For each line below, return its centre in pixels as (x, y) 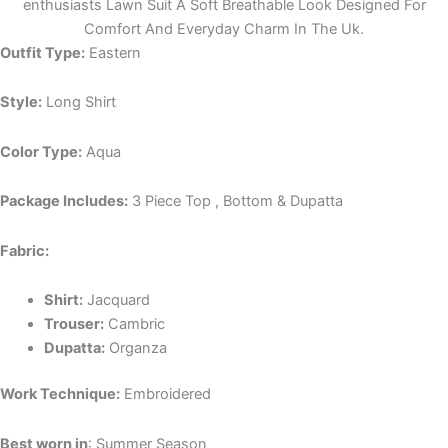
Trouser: (73, 324)
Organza (137, 348)
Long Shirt (79, 102)
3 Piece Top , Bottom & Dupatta (235, 201)
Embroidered (165, 394)
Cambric (134, 324)
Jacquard (118, 300)
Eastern (115, 52)
